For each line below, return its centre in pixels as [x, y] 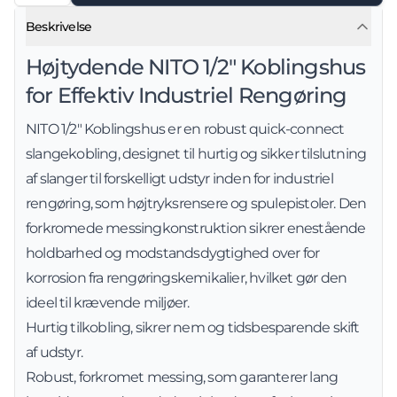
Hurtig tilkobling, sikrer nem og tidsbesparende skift [193, 327]
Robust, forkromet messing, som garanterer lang [182, 377]
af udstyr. [54, 352]
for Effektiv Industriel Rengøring [187, 95]
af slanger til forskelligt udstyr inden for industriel [179, 179]
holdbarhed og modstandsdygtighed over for [173, 253]
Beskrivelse [59, 27]
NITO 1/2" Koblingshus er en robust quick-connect [185, 129]
